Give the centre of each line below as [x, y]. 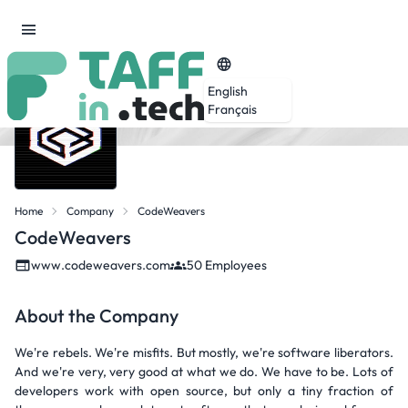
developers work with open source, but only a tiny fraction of [204, 391]
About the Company [97, 316]
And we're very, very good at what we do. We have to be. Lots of [204, 372]
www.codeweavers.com [101, 265]
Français [232, 109]
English [228, 91]
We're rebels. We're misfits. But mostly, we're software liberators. [204, 352]
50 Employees [227, 265]
